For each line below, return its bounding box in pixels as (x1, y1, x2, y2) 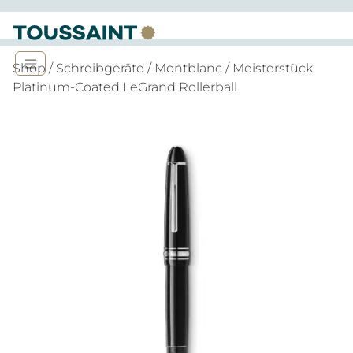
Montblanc (154, 61, 222, 76)
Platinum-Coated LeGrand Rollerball (13, 80, 237, 95)
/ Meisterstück (222, 61, 313, 76)
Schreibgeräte (56, 61, 144, 76)
